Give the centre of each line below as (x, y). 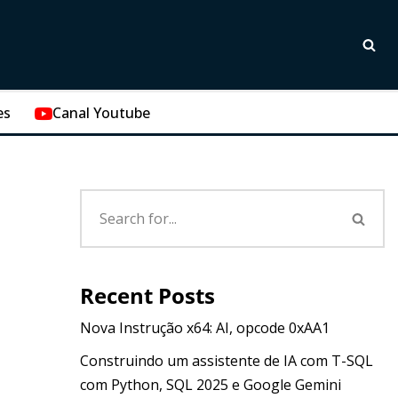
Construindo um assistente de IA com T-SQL (226, 361)
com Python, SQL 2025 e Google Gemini (210, 385)
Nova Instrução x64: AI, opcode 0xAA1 (204, 328)
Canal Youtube (102, 113)
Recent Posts (147, 295)
